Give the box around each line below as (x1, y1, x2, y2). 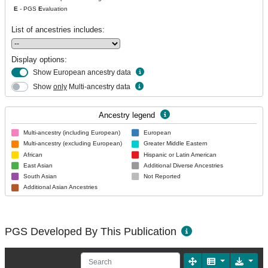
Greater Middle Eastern (144, 140, 208, 147)
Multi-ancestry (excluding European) (23, 140, 122, 147)
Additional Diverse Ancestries (144, 162, 223, 169)
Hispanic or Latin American (144, 151, 217, 158)
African (23, 151, 42, 158)
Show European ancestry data (33, 68, 131, 77)
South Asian (23, 173, 57, 180)
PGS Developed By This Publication (5, 224, 176, 237)
